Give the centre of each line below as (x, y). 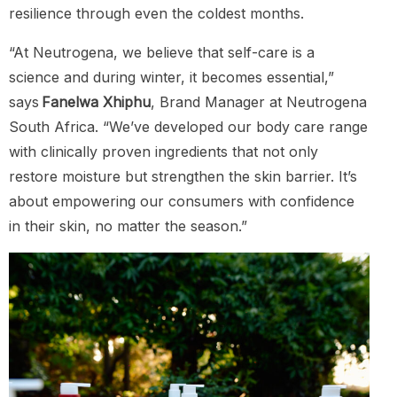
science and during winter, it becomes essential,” (171, 78)
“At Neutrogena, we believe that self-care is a (162, 53)
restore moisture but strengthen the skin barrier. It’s (183, 177)
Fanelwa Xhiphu (96, 102)
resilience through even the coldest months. (159, 14)
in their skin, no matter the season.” (130, 226)
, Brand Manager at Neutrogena (259, 102)
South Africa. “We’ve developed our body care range (188, 127)
